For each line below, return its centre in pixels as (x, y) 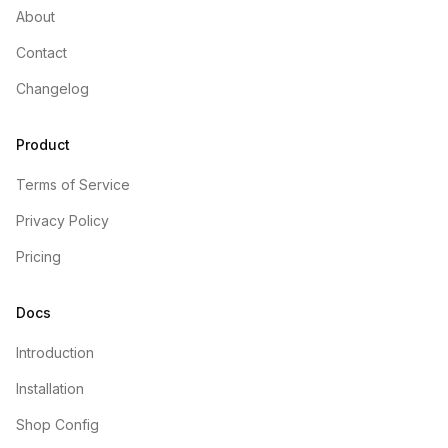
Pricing (38, 256)
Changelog (52, 88)
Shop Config (57, 424)
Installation (50, 388)
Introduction (55, 352)
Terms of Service (73, 184)
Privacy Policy (62, 220)
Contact (41, 52)
